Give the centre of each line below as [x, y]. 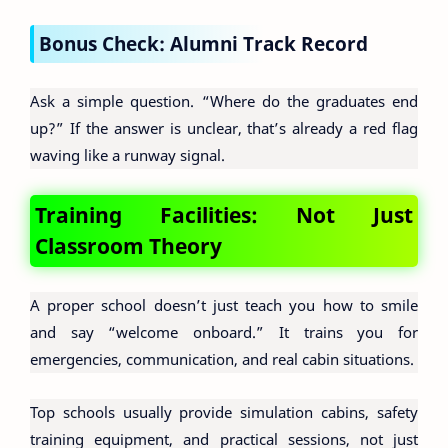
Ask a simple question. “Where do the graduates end [224, 101]
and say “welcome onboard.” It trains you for [224, 332]
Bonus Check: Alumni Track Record [203, 43]
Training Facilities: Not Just [224, 214]
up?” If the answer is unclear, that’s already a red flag [224, 128]
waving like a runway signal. [127, 155]
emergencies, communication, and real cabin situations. [222, 359]
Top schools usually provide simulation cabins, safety [224, 411]
